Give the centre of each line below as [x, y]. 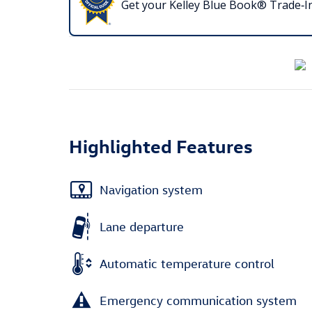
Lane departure [142, 226]
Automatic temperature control [187, 263]
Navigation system [151, 189]
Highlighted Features [161, 146]
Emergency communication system [198, 300]
